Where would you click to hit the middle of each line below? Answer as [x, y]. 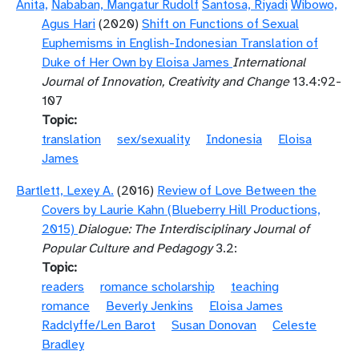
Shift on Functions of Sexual [220, 24]
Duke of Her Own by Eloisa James [135, 63]
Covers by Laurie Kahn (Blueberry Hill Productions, [181, 210]
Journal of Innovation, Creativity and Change [165, 82]
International [269, 63]
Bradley [63, 345]
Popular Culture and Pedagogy [127, 248]
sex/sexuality [153, 139]
